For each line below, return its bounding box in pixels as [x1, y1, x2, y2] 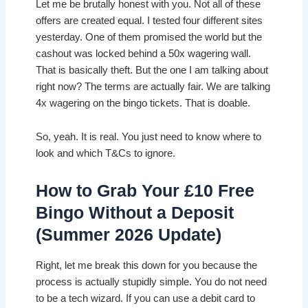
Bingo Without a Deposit [36, 202, 234, 222]
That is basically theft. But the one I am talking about [36, 64, 269, 76]
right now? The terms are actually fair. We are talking [36, 80, 271, 92]
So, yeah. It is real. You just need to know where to [36, 131, 262, 143]
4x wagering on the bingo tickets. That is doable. [36, 97, 251, 109]
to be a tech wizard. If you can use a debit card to [36, 293, 256, 305]
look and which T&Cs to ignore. [36, 148, 176, 159]
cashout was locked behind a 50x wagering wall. [36, 47, 252, 59]
